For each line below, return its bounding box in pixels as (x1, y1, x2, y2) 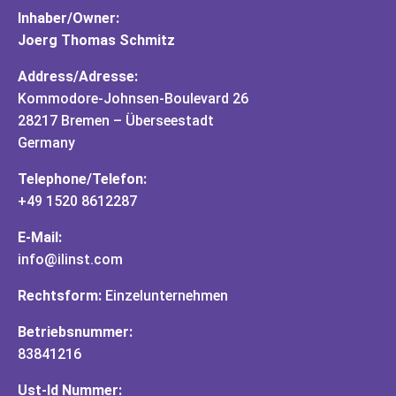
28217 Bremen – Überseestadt (18, 112, 214, 129)
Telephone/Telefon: (18, 171, 147, 187)
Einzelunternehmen (102, 287, 228, 304)
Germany (18, 134, 75, 151)
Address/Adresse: (18, 68, 138, 85)
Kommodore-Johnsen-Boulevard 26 (18, 90, 248, 107)
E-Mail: (18, 229, 62, 246)
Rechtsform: (18, 287, 102, 304)
